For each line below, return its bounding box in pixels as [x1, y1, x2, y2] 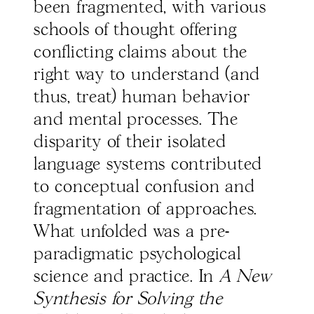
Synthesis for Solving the [34, 291, 223, 308]
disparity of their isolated [34, 134, 226, 151]
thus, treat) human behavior [34, 89, 250, 107]
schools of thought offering [34, 22, 237, 39]
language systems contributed [34, 156, 262, 174]
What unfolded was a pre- [34, 224, 230, 241]
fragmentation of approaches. [34, 201, 257, 219]
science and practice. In [34, 268, 219, 286]
